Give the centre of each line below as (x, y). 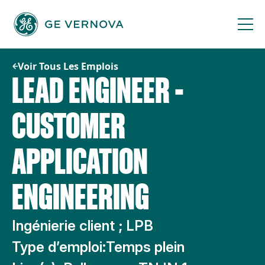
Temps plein (145, 247)
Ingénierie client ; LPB (83, 226)
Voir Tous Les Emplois (68, 66)
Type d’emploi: (59, 247)
